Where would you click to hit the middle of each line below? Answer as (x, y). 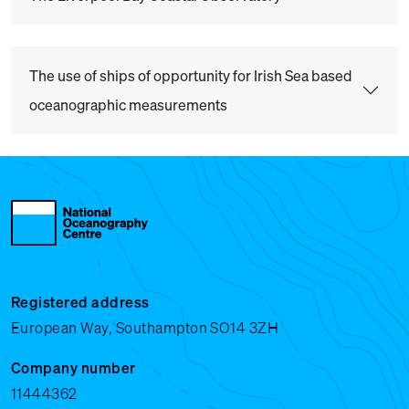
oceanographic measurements (128, 105)
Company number (73, 367)
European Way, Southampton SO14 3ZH (145, 327)
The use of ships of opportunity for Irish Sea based (190, 76)
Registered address (80, 302)
